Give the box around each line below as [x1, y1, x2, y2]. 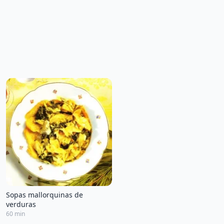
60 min [6, 209, 25, 218]
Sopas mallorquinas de [6, 190, 83, 200]
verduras [6, 199, 36, 209]
